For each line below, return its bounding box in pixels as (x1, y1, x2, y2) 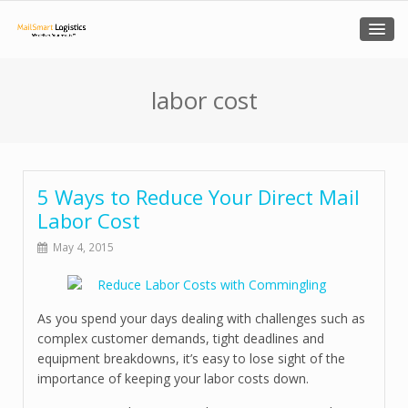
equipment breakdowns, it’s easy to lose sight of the (37, 350, 345, 367)
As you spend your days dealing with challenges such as (37, 310, 365, 327)
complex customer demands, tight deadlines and (37, 330, 324, 347)
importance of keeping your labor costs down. (37, 370, 309, 387)
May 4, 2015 (53, 240, 114, 254)
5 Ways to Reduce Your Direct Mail (37, 183, 360, 210)
